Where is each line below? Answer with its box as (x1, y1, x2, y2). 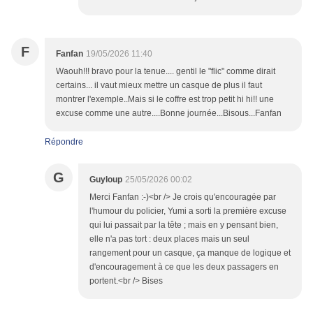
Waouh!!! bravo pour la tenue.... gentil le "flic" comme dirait (56, 66, 275, 77)
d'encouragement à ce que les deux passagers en (89, 262, 279, 272)
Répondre (45, 137, 83, 147)
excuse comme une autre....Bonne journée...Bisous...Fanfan (56, 108, 282, 119)
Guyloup (89, 175, 122, 185)
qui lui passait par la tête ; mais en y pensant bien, (89, 220, 278, 231)
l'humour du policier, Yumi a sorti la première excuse (89, 206, 286, 217)
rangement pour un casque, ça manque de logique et (89, 248, 291, 259)
